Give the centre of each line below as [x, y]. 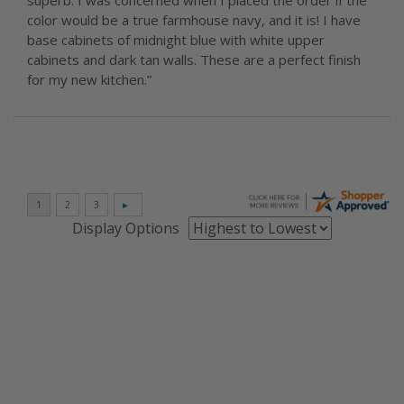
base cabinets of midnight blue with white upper [176, 40]
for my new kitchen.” [89, 80]
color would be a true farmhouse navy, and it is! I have [194, 20]
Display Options [126, 229]
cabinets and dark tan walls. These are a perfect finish [194, 60]
